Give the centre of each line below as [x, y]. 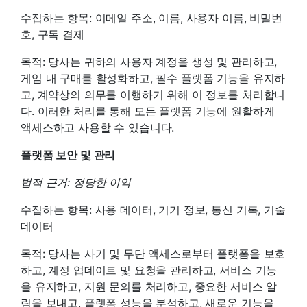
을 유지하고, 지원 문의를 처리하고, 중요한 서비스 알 [149, 286]
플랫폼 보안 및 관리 [68, 155]
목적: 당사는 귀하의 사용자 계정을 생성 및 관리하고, [149, 61]
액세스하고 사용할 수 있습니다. [98, 127]
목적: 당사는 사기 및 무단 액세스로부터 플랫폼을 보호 [153, 253]
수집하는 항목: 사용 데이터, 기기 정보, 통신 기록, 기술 [153, 209]
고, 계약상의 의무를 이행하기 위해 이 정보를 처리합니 [153, 94]
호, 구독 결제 [52, 34]
